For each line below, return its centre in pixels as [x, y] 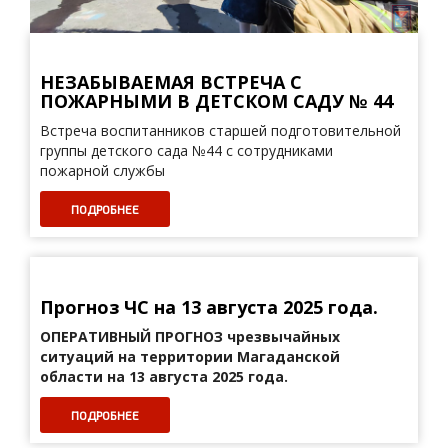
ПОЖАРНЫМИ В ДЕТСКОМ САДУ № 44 [216, 101]
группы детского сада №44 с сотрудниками [186, 150]
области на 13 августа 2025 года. [166, 376]
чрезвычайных [283, 336]
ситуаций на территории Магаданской [190, 356]
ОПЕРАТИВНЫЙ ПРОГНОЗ [133, 336]
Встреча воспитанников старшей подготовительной [220, 130]
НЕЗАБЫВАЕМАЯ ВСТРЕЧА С [171, 82]
